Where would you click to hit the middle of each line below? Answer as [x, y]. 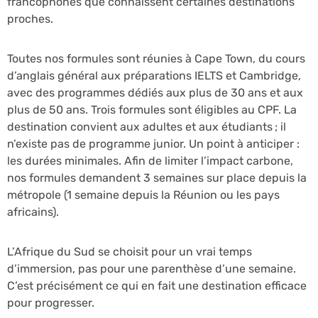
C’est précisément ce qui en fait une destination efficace [157, 285]
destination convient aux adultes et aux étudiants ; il [147, 126]
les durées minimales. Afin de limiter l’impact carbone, [150, 160]
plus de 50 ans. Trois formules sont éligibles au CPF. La [152, 109]
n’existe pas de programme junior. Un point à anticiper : [153, 143]
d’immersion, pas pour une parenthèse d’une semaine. [152, 268]
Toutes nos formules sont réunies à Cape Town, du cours [156, 58]
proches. [30, 18]
